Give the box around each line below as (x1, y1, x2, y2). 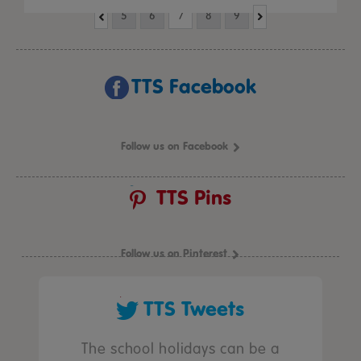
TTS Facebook (131, 74, 256, 99)
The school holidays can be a (81, 340, 280, 358)
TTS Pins (156, 185, 231, 210)
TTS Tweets (143, 297, 244, 322)
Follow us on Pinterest (121, 247, 227, 260)
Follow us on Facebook (120, 139, 228, 153)
